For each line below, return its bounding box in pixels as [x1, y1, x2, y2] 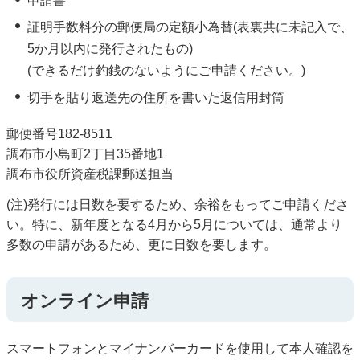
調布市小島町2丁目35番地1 [6, 146, 164, 161]
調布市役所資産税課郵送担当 [6, 166, 174, 181]
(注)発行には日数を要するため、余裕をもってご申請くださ [6, 197, 349, 211]
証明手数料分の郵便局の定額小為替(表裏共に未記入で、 [27, 20, 353, 35]
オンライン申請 [21, 291, 149, 312]
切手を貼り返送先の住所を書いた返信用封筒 [27, 90, 284, 104]
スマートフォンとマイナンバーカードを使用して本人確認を [6, 342, 354, 356]
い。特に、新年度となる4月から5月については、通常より [6, 217, 342, 231]
